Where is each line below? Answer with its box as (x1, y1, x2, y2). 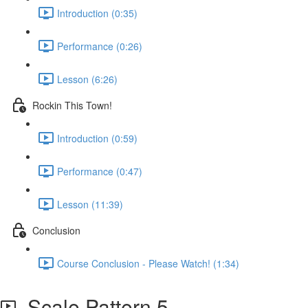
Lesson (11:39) (57, 197, 123, 211)
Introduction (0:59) (57, 131, 137, 145)
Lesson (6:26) (57, 71, 118, 86)
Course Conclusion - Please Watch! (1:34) (57, 256, 239, 270)
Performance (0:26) (57, 38, 142, 53)
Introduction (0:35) (57, 5, 137, 20)
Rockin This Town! (32, 98, 112, 112)
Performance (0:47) (57, 164, 142, 178)
